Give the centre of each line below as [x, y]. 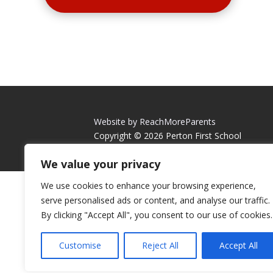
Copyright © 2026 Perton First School [168, 135]
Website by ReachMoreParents [155, 121]
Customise [80, 245]
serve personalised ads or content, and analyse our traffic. [155, 200]
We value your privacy [101, 164]
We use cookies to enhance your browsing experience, [148, 186]
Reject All [160, 245]
